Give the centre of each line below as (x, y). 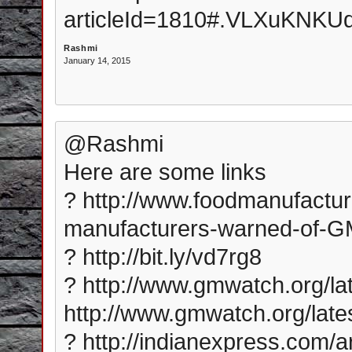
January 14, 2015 (97, 60)
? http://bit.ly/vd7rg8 (163, 257)
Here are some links (165, 172)
